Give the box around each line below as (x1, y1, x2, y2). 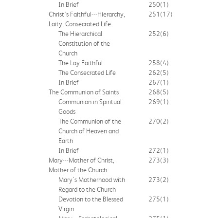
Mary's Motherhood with (58, 175, 125, 183)
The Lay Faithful (58, 58, 103, 67)
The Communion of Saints (49, 88, 119, 96)
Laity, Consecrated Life (49, 19, 111, 28)
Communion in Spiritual (58, 97, 122, 106)
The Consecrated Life (58, 68, 116, 76)
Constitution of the (58, 39, 110, 47)
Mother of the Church (49, 165, 107, 174)
